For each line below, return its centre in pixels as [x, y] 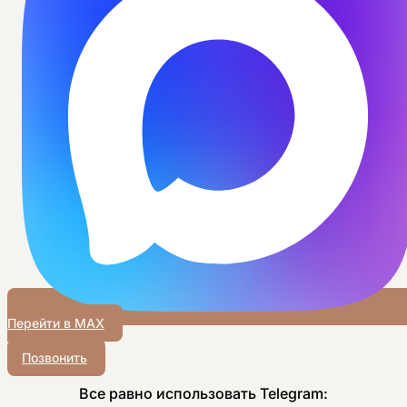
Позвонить [55, 357]
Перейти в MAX [56, 323]
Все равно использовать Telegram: [203, 393]
